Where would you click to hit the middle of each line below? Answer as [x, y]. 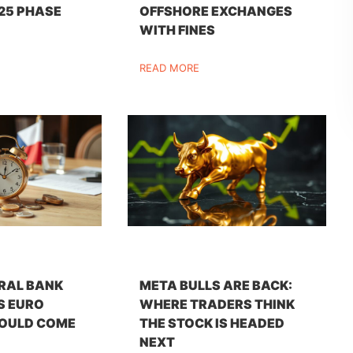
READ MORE [170, 67]
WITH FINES [178, 30]
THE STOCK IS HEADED [212, 323]
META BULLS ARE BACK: [216, 285]
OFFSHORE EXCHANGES [216, 11]
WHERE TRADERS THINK [217, 304]
